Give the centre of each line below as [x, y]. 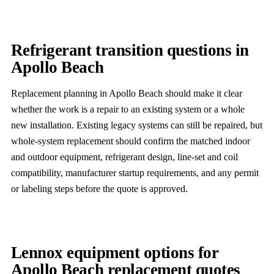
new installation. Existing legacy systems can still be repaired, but [136, 125]
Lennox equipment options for [115, 253]
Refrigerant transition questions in [130, 50]
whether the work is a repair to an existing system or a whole [128, 109]
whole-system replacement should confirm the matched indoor [130, 141]
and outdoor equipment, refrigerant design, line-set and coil [124, 157]
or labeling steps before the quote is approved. [99, 188]
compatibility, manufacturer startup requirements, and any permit [135, 172]
